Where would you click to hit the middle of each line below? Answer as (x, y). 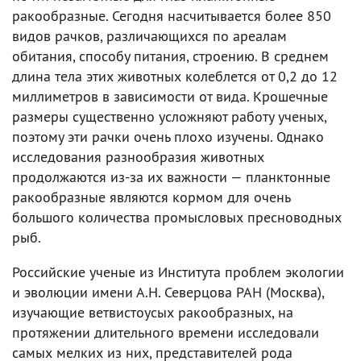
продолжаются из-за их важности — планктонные (171, 176)
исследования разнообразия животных (138, 156)
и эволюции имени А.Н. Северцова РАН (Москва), (168, 292)
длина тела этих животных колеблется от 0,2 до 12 (175, 76)
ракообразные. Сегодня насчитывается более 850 (172, 15)
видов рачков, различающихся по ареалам (149, 35)
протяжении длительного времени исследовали (166, 332)
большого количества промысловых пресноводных (177, 217)
